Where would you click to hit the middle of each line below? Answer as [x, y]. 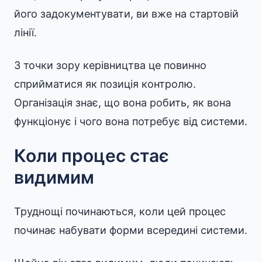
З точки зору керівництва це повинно [110, 65]
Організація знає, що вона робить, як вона [123, 103]
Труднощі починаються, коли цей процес [120, 211]
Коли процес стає [92, 156]
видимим [54, 177]
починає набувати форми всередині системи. [131, 230]
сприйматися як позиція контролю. [105, 84]
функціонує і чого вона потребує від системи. [131, 121]
